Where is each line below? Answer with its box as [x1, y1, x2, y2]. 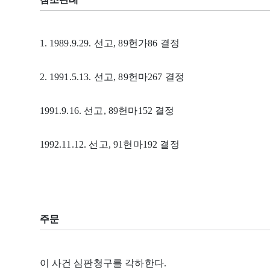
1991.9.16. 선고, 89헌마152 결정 [39, 105, 175, 116]
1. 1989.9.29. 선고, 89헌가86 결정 [39, 38, 180, 49]
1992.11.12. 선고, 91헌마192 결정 [39, 139, 180, 150]
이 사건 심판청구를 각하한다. [39, 258, 167, 269]
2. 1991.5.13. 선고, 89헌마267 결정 [39, 72, 184, 83]
